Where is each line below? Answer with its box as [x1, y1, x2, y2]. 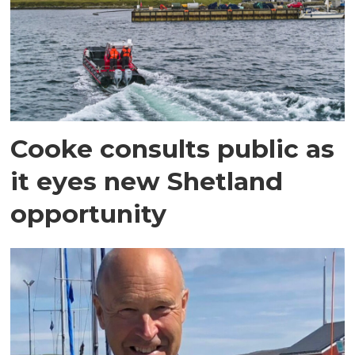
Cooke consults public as [10, 133, 335, 165]
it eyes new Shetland [10, 166, 284, 197]
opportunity [10, 198, 167, 230]
